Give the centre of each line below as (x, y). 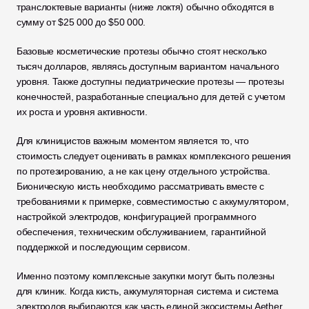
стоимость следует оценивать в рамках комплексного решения (154, 156)
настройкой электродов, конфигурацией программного (137, 217)
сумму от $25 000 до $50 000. (82, 22)
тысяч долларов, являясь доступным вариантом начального (148, 66)
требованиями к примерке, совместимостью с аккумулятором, (153, 201)
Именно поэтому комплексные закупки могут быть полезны (146, 276)
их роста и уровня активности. (82, 112)
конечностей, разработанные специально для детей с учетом (151, 97)
